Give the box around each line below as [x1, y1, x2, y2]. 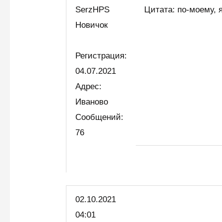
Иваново [75, 97, 109, 107]
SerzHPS [75, 5, 110, 15]
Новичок [75, 20, 113, 30]
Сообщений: [75, 112, 124, 122]
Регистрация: [75, 51, 127, 61]
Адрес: [75, 82, 102, 92]
